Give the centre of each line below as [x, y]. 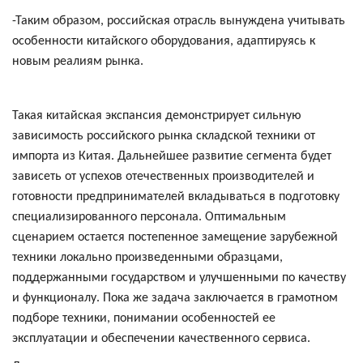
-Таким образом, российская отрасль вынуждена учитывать [179, 21]
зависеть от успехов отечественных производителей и [163, 177]
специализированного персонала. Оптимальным [149, 218]
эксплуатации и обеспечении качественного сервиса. [163, 339]
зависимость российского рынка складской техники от [164, 137]
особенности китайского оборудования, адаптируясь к [164, 42]
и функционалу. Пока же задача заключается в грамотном [175, 299]
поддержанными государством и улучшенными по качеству [179, 278]
